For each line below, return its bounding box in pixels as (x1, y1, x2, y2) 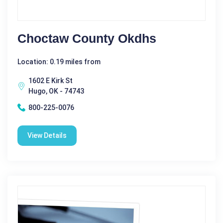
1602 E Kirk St (28, 76, 73, 85)
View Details (27, 131, 67, 139)
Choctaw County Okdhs (17, 31, 156, 45)
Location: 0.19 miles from (17, 57, 101, 66)
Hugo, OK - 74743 (28, 87, 84, 95)
